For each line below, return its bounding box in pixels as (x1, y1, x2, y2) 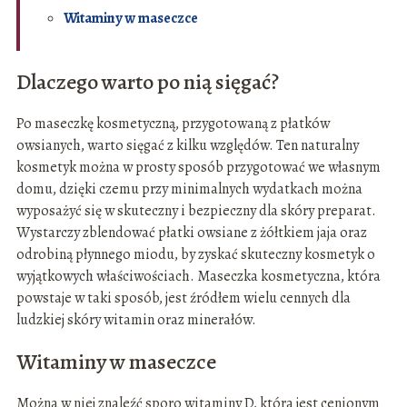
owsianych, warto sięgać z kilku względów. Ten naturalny (15, 134, 359, 155)
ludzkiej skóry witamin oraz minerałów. (15, 309, 256, 330)
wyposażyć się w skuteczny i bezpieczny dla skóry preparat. (15, 200, 376, 221)
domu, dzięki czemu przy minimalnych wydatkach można (15, 178, 362, 199)
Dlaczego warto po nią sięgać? (15, 66, 279, 96)
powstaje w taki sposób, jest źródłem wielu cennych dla (15, 287, 351, 308)
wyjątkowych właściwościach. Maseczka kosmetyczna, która (15, 265, 381, 286)
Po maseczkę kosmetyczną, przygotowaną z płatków (15, 113, 330, 134)
